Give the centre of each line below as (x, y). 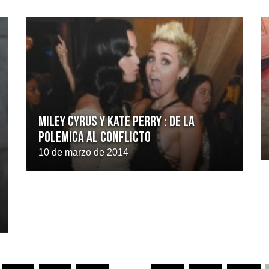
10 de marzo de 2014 (83, 152)
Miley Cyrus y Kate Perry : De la (116, 122)
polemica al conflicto (95, 138)
